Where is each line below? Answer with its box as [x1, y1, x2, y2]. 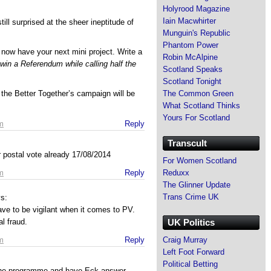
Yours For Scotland [163, 113, 230, 122]
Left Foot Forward [163, 247, 224, 256]
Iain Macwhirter [163, 16, 216, 25]
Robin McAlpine [163, 52, 218, 62]
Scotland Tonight [163, 76, 221, 86]
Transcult [168, 137, 207, 148]
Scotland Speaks [163, 64, 223, 74]
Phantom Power [163, 40, 218, 50]
